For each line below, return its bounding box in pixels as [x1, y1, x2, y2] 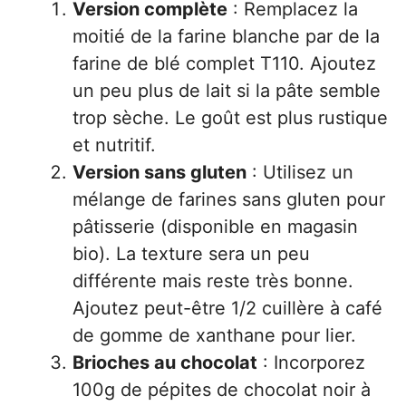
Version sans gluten [72, 161, 246, 183]
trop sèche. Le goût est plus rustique [72, 107, 388, 129]
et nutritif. [72, 134, 156, 156]
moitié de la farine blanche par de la [72, 25, 380, 47]
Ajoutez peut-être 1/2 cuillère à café [72, 297, 382, 319]
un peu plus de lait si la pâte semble [72, 80, 381, 101]
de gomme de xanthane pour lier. [72, 324, 356, 346]
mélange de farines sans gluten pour [72, 188, 385, 210]
